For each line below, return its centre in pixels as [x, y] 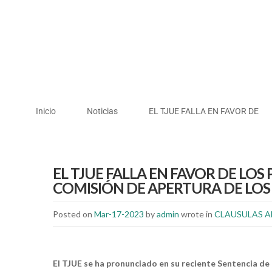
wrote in [197, 214]
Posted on [73, 214]
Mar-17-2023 [119, 214]
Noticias [102, 111]
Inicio [46, 111]
